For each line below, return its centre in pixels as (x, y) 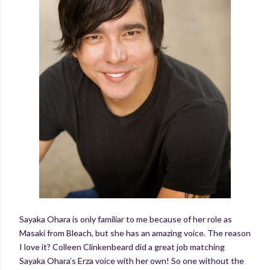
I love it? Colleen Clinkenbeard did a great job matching (122, 246)
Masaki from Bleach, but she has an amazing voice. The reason (135, 233)
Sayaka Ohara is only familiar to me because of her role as (126, 219)
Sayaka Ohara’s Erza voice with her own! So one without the (132, 260)
